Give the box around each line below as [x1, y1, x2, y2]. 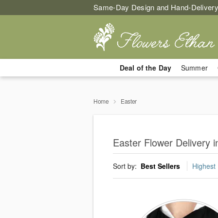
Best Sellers [141, 161, 180, 171]
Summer [181, 63, 208, 73]
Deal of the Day [119, 63, 171, 73]
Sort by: [113, 161, 139, 171]
